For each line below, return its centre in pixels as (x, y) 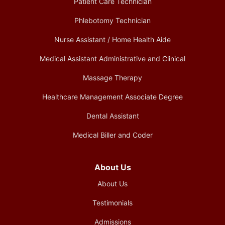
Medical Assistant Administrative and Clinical (113, 58)
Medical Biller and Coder (113, 135)
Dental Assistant (113, 116)
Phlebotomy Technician (113, 20)
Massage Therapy (113, 77)
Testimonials (113, 202)
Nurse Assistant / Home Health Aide (113, 39)
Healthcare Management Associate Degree (113, 96)
